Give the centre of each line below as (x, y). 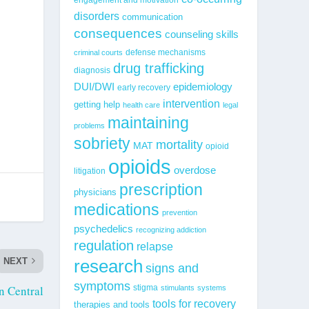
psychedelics (103, 228)
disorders (96, 16)
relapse (154, 246)
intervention (191, 103)
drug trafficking (158, 68)
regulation (103, 245)
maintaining (148, 122)
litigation (89, 170)
